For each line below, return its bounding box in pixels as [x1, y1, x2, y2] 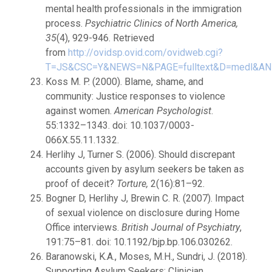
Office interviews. [46, 222, 121, 233]
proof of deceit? [46, 178, 117, 189]
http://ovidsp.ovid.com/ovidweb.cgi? [68, 47, 223, 58]
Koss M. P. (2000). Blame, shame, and [46, 76, 203, 87]
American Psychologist [114, 105, 211, 117]
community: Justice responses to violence [46, 90, 225, 102]
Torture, [117, 178, 148, 189]
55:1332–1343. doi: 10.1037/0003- [46, 120, 194, 131]
